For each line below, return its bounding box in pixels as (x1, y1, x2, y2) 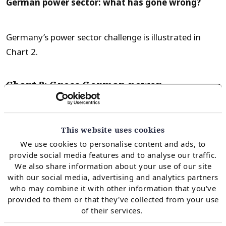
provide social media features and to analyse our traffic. (9, 150, 217, 160)
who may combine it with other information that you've (10, 183, 216, 194)
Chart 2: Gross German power (6, 78, 162, 93)
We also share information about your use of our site (15, 161, 211, 172)
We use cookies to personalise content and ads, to (20, 139, 206, 149)
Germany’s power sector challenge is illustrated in (6, 31, 201, 44)
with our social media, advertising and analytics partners (8, 172, 218, 183)
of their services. (81, 205, 145, 216)
